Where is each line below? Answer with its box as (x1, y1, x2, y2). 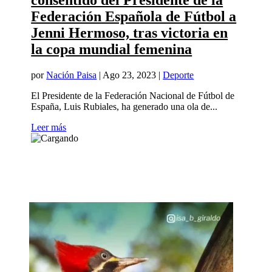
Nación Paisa (46, 70, 97, 81)
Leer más (31, 122, 67, 133)
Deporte (163, 70, 194, 81)
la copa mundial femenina (31, 41, 192, 58)
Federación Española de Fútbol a (31, 8, 237, 25)
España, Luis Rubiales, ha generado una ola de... (31, 101, 218, 112)
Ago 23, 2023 (103, 70, 157, 81)
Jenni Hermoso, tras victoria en (31, 25, 228, 41)
